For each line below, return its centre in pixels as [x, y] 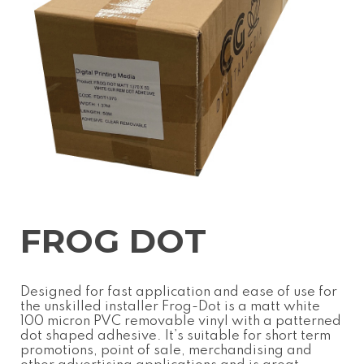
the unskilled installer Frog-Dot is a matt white [170, 306]
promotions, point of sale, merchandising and [166, 350]
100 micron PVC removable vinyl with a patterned [181, 321]
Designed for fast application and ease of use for [179, 292]
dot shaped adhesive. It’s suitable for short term [175, 336]
